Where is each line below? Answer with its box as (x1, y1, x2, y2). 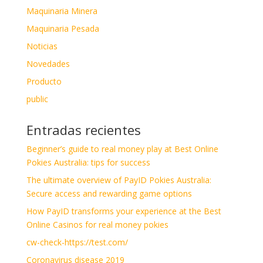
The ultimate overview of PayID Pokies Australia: (26, 174, 211, 186)
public (26, 93, 48, 105)
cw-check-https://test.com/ (26, 237, 128, 248)
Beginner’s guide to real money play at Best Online (26, 143, 218, 155)
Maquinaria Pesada (26, 23, 99, 35)
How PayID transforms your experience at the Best (26, 205, 221, 217)
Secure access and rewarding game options (26, 188, 192, 200)
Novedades (26, 58, 70, 70)
